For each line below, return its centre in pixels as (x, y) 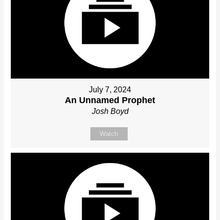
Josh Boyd (110, 111)
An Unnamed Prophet (110, 100)
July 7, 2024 (110, 90)
